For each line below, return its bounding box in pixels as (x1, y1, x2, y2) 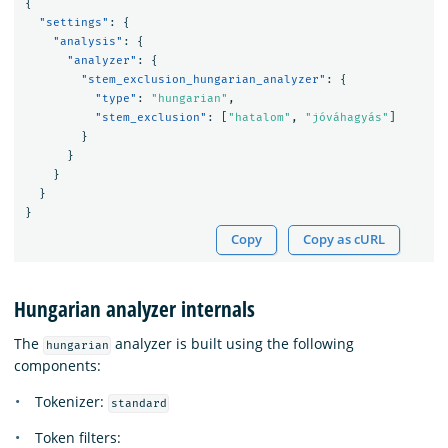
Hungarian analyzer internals (14, 294, 255, 323)
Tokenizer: (35, 391, 108, 411)
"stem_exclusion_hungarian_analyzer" (80, 73, 326, 87)
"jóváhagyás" (304, 111, 389, 125)
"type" (94, 92, 137, 106)
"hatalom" (227, 111, 291, 125)
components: (14, 355, 101, 375)
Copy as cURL (303, 230, 386, 248)
